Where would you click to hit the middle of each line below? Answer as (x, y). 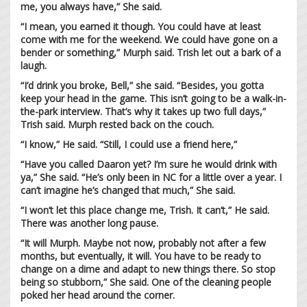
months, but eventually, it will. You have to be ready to (141, 256)
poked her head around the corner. (99, 295)
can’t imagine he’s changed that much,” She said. (129, 190)
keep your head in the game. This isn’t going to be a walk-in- (153, 98)
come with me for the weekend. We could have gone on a (149, 39)
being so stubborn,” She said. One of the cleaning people (146, 282)
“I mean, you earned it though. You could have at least (141, 26)
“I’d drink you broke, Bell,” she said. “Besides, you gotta (142, 85)
